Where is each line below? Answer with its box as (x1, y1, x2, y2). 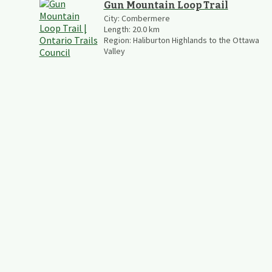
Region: (103, 34, 133, 46)
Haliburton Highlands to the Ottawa (132, 34, 259, 46)
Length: (103, 23, 132, 35)
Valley (103, 45, 125, 56)
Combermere (121, 12, 170, 24)
